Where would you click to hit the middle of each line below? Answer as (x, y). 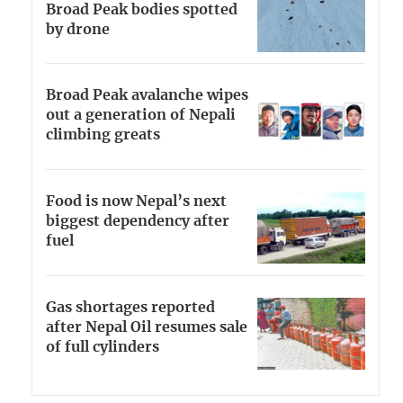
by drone (78, 29)
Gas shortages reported (130, 307)
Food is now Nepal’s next (136, 202)
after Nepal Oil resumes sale (147, 327)
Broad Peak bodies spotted (142, 9)
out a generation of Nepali (141, 116)
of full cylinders (103, 347)
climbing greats (103, 135)
